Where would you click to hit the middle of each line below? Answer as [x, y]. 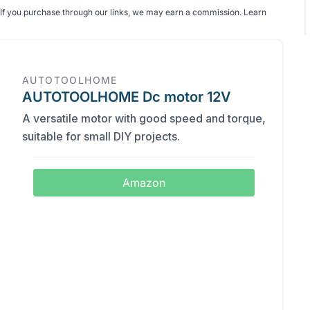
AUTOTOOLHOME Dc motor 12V [127, 97]
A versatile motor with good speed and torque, [144, 118]
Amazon [144, 183]
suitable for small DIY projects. [101, 136]
